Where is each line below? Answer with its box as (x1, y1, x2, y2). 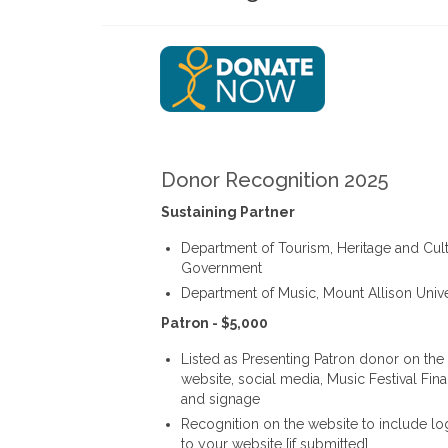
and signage (180, 390, 260, 407)
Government (180, 259, 262, 276)
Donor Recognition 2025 (160, 167, 388, 192)
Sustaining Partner (160, 203, 295, 220)
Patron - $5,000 (160, 314, 268, 331)
